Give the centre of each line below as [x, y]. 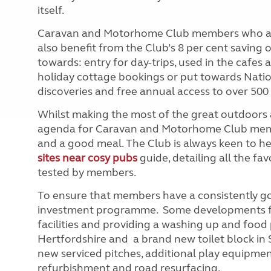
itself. [51, 10]
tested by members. [87, 172]
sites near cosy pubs [87, 158]
